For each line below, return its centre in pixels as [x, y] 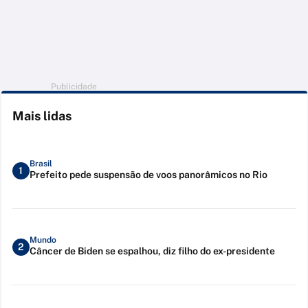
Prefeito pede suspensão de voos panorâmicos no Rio [148, 174]
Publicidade [74, 87]
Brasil [41, 163]
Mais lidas [42, 116]
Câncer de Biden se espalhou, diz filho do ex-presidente [152, 251]
